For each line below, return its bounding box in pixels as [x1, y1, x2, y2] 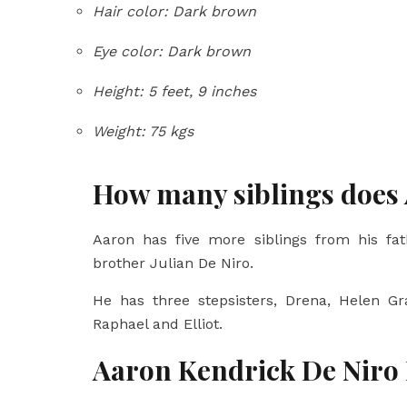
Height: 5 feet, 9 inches [93, 83, 256, 100]
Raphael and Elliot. [93, 315, 223, 333]
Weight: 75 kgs [93, 123, 194, 140]
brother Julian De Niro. [93, 254, 253, 272]
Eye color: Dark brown [93, 43, 251, 60]
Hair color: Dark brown [93, 3, 256, 20]
